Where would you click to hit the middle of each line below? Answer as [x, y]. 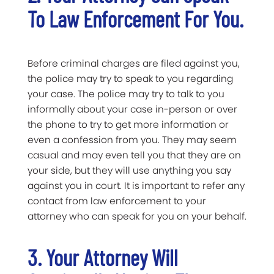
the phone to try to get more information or [128, 124]
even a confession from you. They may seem [132, 139]
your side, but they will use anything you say [129, 170]
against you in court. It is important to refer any [136, 185]
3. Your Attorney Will [103, 257]
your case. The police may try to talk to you [126, 94]
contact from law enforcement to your [117, 201]
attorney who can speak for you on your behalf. [137, 216]
